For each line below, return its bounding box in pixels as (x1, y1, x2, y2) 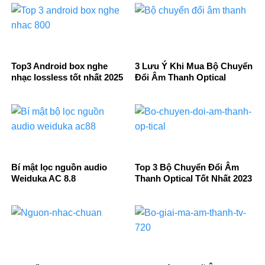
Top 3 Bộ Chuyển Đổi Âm (135, 161, 239, 172)
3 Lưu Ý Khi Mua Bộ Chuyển (135, 60, 253, 71)
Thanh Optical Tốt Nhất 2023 (135, 173, 252, 183)
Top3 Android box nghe (11, 60, 108, 71)
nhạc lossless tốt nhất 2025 (11, 72, 123, 82)
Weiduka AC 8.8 (11, 173, 76, 183)
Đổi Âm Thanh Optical (135, 72, 226, 82)
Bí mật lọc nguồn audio (11, 161, 107, 172)
